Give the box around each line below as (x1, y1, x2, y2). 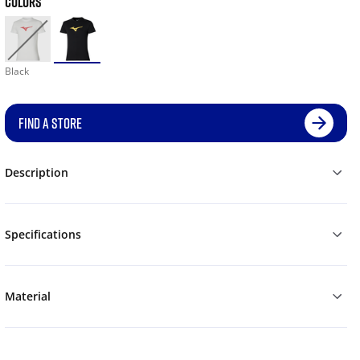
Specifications (4, 227, 81, 243)
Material (4, 288, 51, 305)
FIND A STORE (18, 114, 82, 133)
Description (4, 165, 68, 181)
